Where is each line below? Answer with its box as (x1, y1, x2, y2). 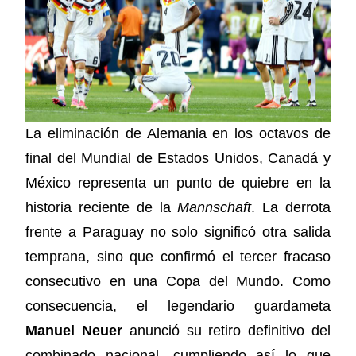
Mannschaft (177, 199, 252, 216)
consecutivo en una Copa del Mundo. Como (25, 273, 331, 290)
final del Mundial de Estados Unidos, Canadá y (25, 150, 331, 167)
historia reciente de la (25, 199, 178, 216)
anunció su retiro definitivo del (122, 323, 331, 339)
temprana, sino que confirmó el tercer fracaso (25, 249, 331, 265)
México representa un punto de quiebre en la (25, 175, 331, 192)
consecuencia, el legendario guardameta (25, 298, 331, 315)
